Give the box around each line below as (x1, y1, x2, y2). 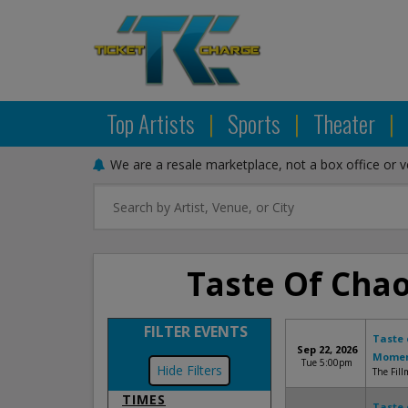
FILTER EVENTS (144, 321, 249, 342)
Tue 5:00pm (301, 356, 352, 369)
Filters (186, 362, 222, 379)
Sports (228, 107, 285, 140)
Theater (313, 107, 380, 140)
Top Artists (107, 107, 199, 140)
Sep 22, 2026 (296, 342, 357, 356)
